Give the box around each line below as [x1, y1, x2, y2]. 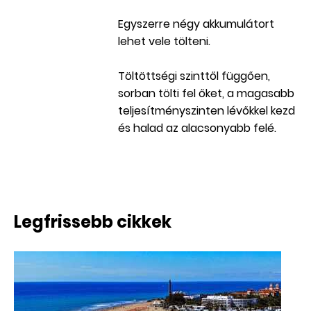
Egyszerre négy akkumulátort [118, 16, 274, 33]
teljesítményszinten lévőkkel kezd [118, 103, 295, 119]
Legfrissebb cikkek [14, 210, 171, 234]
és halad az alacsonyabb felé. [118, 120, 276, 137]
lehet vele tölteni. [118, 33, 210, 50]
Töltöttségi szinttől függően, [118, 68, 270, 85]
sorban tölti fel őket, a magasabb [118, 85, 294, 102]
